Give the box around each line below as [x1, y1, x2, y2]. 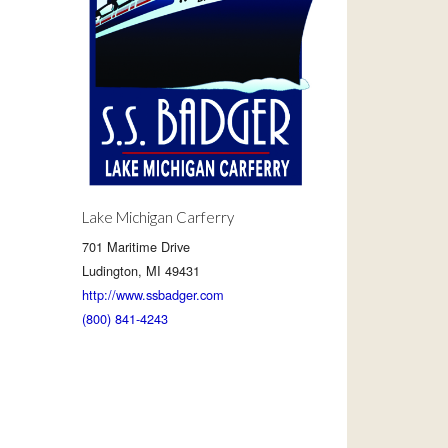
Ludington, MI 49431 [82, 261, 201, 281]
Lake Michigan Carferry [82, 208, 235, 227]
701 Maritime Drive [82, 237, 191, 257]
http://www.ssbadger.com [82, 285, 225, 305]
